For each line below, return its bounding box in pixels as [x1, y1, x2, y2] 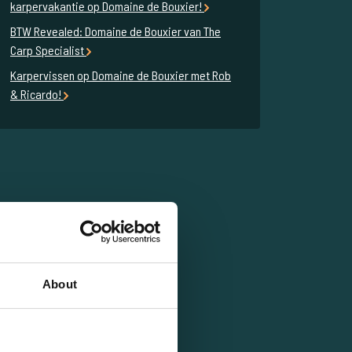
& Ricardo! [10, 86, 64, 102]
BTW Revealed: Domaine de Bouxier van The [10, 24, 221, 39]
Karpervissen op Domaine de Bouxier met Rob [10, 68, 231, 83]
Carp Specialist [10, 42, 86, 58]
